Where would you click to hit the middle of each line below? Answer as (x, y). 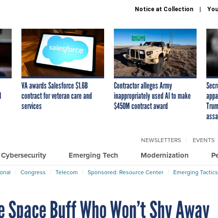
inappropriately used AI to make (152, 96)
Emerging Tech (93, 155)
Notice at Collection (164, 9)
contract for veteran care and (57, 96)
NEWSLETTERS (161, 140)
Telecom (67, 172)
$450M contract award (141, 106)
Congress (33, 172)
